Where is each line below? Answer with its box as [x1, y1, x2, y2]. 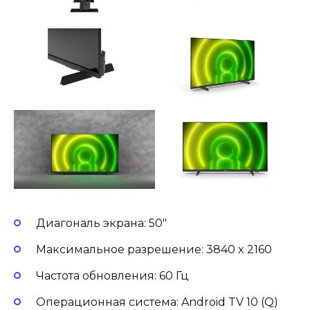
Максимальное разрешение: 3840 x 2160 [36, 242, 275, 256]
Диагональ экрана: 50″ [36, 216, 170, 230]
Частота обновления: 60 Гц [36, 269, 192, 283]
